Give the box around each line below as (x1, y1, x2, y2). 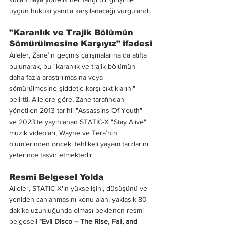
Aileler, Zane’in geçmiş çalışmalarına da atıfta (9, 50, 149, 59)
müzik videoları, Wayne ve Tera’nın (9, 128, 119, 137)
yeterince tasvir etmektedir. (9, 150, 94, 159)
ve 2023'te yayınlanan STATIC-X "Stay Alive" (9, 117, 148, 126)
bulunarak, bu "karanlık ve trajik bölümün (9, 62, 137, 70)
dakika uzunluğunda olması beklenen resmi (9, 206, 146, 214)
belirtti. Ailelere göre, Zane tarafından (9, 95, 126, 103)
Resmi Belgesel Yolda (9, 172, 104, 181)
